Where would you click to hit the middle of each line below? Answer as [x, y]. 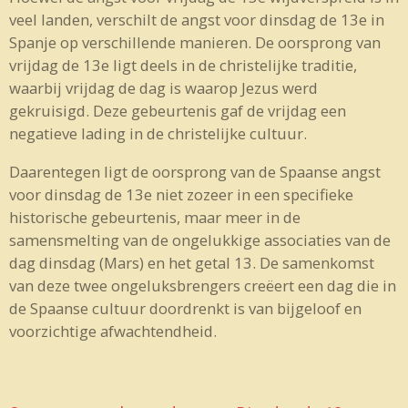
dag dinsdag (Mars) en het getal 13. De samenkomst [192, 262]
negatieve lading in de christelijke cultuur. [158, 134]
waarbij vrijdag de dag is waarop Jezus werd [163, 88]
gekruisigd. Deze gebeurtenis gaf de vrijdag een [178, 111]
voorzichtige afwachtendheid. [113, 331]
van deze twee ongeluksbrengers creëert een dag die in [203, 285]
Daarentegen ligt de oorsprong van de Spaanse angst [195, 171]
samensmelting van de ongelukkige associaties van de [200, 240]
